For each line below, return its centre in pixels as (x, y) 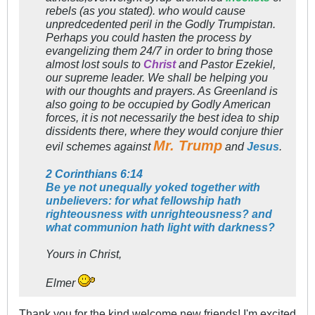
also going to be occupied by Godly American (158, 104)
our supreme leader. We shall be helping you (157, 78)
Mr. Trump (188, 146)
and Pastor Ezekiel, (226, 64)
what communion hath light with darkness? (160, 227)
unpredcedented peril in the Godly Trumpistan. (161, 24)
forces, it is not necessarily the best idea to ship (162, 118)
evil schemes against (99, 147)
